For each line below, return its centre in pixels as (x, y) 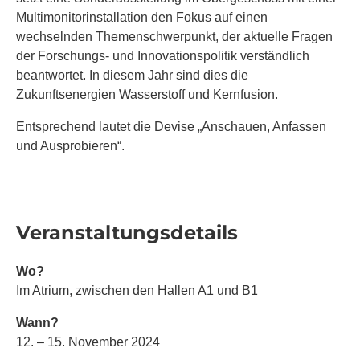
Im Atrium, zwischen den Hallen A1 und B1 (137, 290)
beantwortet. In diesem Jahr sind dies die (132, 75)
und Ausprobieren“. (70, 145)
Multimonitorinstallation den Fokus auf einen (142, 17)
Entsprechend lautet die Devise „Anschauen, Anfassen (171, 126)
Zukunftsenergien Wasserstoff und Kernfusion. (147, 94)
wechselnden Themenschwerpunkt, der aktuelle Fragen (174, 36)
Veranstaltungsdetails (127, 232)
